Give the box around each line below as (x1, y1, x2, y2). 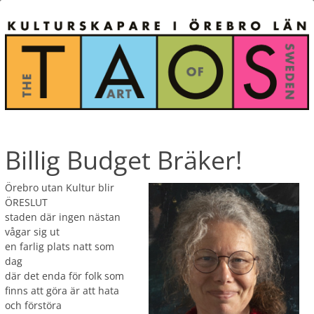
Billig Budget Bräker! (5, 143, 243, 178)
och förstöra (5, 299, 62, 313)
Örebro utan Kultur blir (5, 181, 114, 195)
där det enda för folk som (5, 269, 124, 283)
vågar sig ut (5, 225, 60, 239)
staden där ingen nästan (5, 210, 121, 224)
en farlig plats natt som (5, 240, 114, 254)
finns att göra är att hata (5, 284, 119, 298)
